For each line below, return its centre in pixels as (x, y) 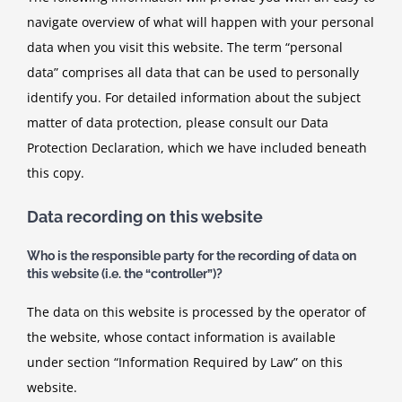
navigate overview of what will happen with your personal (201, 22)
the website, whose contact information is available (181, 336)
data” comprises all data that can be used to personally (193, 72)
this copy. (56, 172)
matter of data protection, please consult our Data (178, 122)
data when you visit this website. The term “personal (185, 47)
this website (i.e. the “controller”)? (125, 274)
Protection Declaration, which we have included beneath (197, 147)
